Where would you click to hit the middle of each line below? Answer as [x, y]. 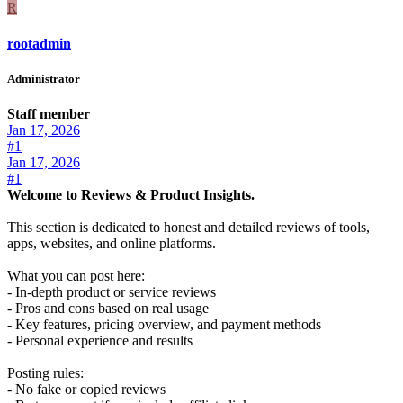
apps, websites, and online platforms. [112, 243]
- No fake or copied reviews [86, 389]
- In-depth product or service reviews [112, 291]
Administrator [44, 78]
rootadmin [39, 43]
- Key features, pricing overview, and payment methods [164, 324]
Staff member [49, 113]
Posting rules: [45, 372]
